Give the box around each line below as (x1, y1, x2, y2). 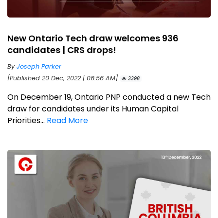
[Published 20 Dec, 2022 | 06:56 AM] (7, 74, 120, 83)
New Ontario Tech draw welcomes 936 (7, 32, 179, 45)
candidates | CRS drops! (7, 44, 116, 56)
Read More (47, 115, 88, 127)
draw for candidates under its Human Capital (7, 103, 179, 115)
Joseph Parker (17, 62, 61, 71)
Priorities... (7, 115, 47, 127)
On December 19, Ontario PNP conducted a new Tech (7, 91, 211, 103)
